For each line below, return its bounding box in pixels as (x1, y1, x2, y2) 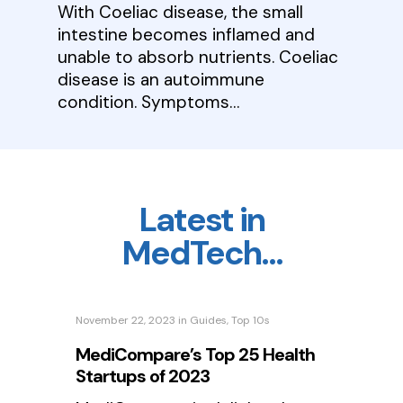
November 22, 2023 (76, 312, 176, 327)
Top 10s (231, 312, 271, 327)
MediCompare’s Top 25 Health (76, 342, 316, 366)
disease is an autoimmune (58, 67, 265, 91)
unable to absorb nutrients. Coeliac (58, 45, 339, 68)
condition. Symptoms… (58, 90, 240, 113)
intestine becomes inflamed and (58, 22, 316, 46)
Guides (190, 312, 228, 327)
